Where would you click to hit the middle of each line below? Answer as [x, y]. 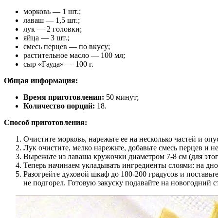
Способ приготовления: [45, 123]
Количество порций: [59, 106]
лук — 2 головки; [53, 29]
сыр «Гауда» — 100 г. [58, 64]
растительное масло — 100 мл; [74, 55]
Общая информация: [41, 81]
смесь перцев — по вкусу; [67, 47]
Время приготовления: [64, 97]
